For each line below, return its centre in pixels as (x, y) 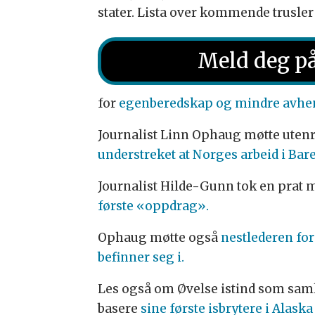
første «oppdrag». (154, 206)
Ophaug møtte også (160, 237)
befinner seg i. (141, 257)
